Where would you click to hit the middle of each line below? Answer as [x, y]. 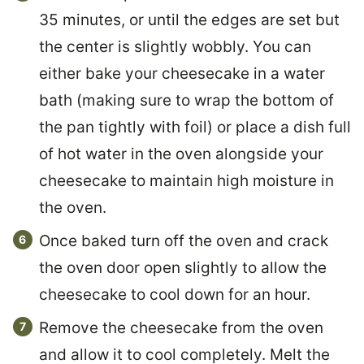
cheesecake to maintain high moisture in [186, 181]
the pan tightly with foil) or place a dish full [195, 128]
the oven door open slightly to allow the [183, 268]
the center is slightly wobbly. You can [175, 47]
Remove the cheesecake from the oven [181, 328]
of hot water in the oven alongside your [181, 154]
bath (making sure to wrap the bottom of [186, 101]
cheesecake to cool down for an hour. [175, 295]
